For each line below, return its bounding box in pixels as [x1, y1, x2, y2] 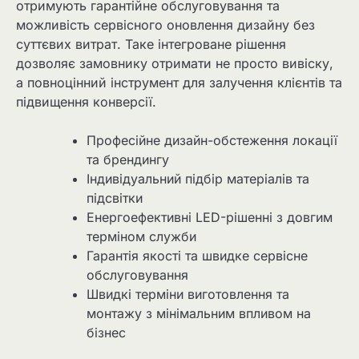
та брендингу [87, 151, 169, 167]
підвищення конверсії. [16, 93, 156, 110]
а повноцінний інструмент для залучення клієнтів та [16, 74, 342, 91]
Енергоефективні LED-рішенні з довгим [87, 208, 333, 225]
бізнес [87, 324, 126, 341]
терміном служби [87, 228, 196, 244]
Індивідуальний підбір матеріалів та [87, 170, 309, 187]
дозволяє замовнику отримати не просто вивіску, [16, 54, 333, 71]
